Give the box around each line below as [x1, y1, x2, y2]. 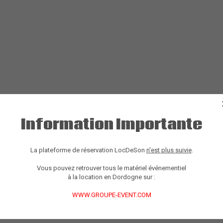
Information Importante [21, 115, 202, 135]
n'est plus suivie [146, 146, 192, 154]
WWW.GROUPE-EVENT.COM [72, 191, 151, 199]
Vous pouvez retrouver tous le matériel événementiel [37, 164, 186, 172]
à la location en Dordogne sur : [68, 173, 155, 181]
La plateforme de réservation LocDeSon [30, 146, 146, 154]
